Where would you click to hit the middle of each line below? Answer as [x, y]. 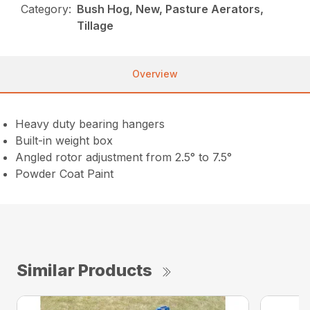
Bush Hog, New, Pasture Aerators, [171, 9]
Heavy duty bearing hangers [90, 124]
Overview [155, 74]
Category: [46, 9]
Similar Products [84, 271]
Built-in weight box [64, 141]
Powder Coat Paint [65, 174]
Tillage [95, 26]
